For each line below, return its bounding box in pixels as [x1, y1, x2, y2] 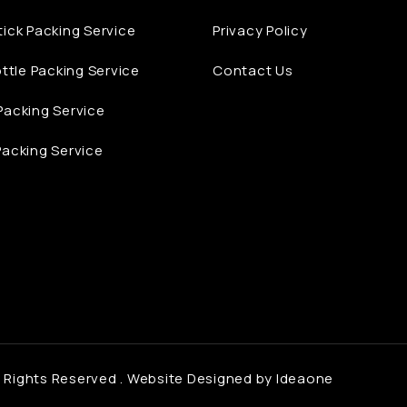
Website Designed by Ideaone [126, 369, 333, 389]
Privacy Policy [213, 21, 308, 41]
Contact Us [213, 61, 293, 81]
